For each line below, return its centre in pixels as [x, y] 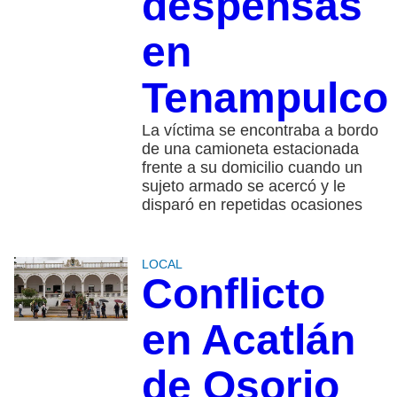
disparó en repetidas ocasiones [252, 205]
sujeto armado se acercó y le [243, 187]
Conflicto [233, 294]
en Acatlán [248, 340]
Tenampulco [265, 98]
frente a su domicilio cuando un [252, 168]
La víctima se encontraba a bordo [260, 131]
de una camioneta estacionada [250, 149]
